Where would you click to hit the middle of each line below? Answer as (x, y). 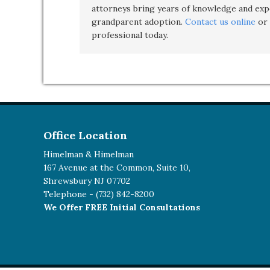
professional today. (130, 35)
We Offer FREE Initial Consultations (122, 207)
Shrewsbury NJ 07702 (87, 181)
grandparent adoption (136, 22)
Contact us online (220, 22)
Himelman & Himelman (89, 154)
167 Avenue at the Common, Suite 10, (117, 168)
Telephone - (70, 194)
